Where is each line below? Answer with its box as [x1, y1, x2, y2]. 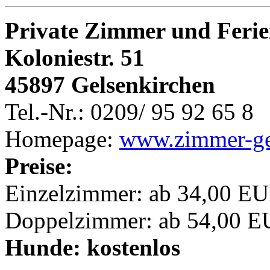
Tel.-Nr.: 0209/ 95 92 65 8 [5, 99, 254, 125]
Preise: [5, 153, 73, 180]
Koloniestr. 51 [5, 45, 145, 71]
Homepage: [5, 126, 119, 152]
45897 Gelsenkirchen [5, 72, 215, 98]
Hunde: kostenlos [5, 234, 180, 261]
